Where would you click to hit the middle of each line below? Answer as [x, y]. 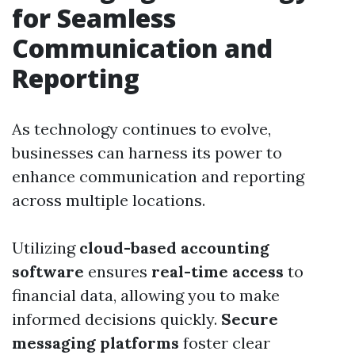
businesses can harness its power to [147, 153]
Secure [250, 319]
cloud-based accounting [174, 248]
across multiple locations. [109, 200]
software [48, 272]
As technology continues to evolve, [141, 129]
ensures [118, 272]
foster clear [225, 343]
